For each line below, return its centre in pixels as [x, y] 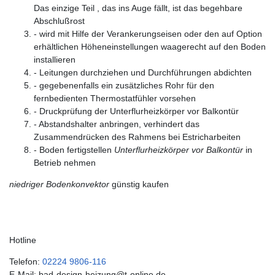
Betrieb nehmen [65, 163]
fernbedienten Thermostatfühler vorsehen [115, 99]
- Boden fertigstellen [74, 150]
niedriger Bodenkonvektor [59, 184]
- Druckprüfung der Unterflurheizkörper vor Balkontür [136, 111]
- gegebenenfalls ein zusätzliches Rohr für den [124, 86]
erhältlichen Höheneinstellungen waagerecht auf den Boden [150, 47]
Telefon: [26, 262]
